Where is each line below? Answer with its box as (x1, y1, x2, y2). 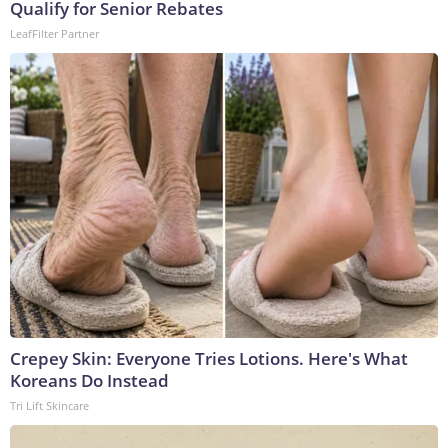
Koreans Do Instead (10, 369, 169, 393)
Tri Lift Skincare (10, 398, 89, 414)
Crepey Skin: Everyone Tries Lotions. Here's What (10, 347, 408, 371)
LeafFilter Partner (10, 26, 99, 42)
